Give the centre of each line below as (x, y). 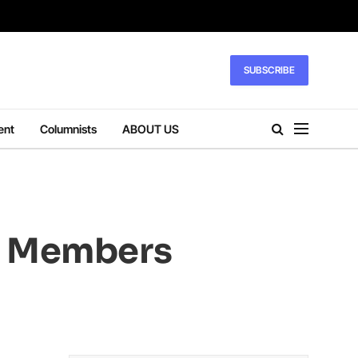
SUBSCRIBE (269, 70)
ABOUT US (151, 129)
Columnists (68, 129)
